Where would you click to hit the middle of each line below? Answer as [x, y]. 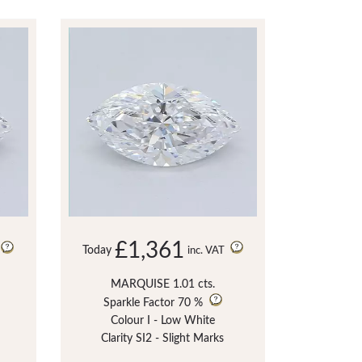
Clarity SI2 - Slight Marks [163, 338]
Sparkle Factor [139, 303]
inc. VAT [207, 250]
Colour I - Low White [162, 320]
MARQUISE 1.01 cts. [162, 284]
